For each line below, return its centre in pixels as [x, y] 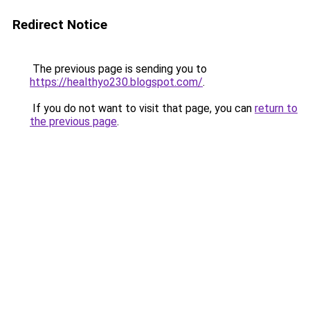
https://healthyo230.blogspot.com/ [116, 82]
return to [276, 108]
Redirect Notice [60, 25]
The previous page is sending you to [118, 69]
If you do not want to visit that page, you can [142, 108]
